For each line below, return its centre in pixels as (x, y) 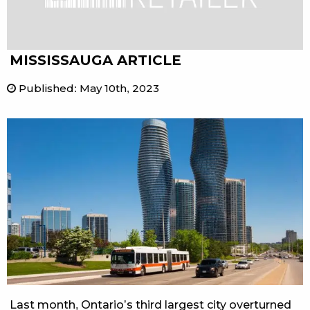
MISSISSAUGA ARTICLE (95, 60)
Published (45, 88)
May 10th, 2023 (119, 88)
